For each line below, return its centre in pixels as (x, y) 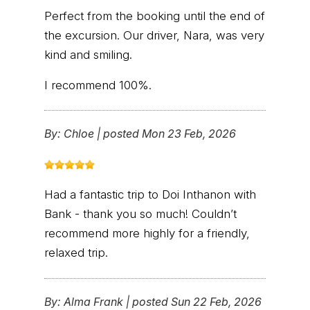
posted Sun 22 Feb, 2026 (197, 301)
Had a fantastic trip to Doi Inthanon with (150, 195)
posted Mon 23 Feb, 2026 (170, 134)
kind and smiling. (88, 54)
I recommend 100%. (98, 85)
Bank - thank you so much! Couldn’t (140, 214)
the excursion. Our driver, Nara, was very (154, 35)
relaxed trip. (76, 253)
